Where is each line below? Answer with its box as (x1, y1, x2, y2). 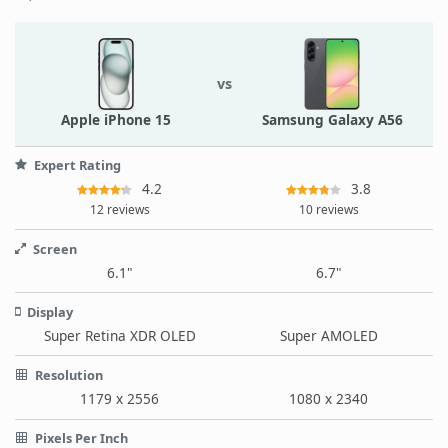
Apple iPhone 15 (60, 109, 171, 129)
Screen (30, 239, 77, 258)
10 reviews (298, 201, 359, 218)
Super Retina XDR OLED (43, 325, 196, 345)
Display (24, 302, 73, 321)
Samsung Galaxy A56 (261, 109, 403, 129)
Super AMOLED (279, 325, 378, 345)
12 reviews (89, 201, 150, 218)
